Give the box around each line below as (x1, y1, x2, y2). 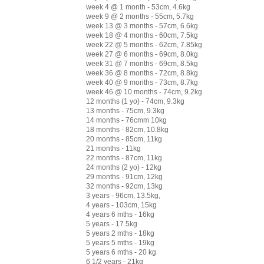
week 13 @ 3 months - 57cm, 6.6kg (86, 21, 198, 30)
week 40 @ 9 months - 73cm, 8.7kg (86, 78, 198, 87)
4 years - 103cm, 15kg (86, 200, 157, 209)
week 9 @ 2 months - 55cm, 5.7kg (86, 12, 194, 21)
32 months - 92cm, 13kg (86, 181, 163, 190)
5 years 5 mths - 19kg (86, 238, 154, 247)
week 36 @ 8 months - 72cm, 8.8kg (86, 68, 198, 77)
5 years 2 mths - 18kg (86, 229, 154, 237)
